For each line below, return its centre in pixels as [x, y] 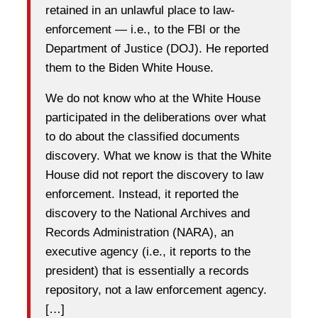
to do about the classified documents [143, 137]
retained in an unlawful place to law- [140, 11]
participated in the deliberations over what [156, 118]
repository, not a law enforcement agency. [156, 290]
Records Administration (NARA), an [139, 233]
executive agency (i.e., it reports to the [148, 252]
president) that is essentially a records [147, 271]
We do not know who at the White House [153, 99]
